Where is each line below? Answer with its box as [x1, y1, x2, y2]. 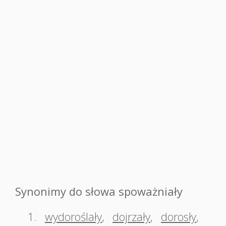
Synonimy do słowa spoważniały [15, 184, 183, 199]
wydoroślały [45, 209, 102, 224]
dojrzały [112, 209, 150, 224]
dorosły [161, 209, 196, 224]
